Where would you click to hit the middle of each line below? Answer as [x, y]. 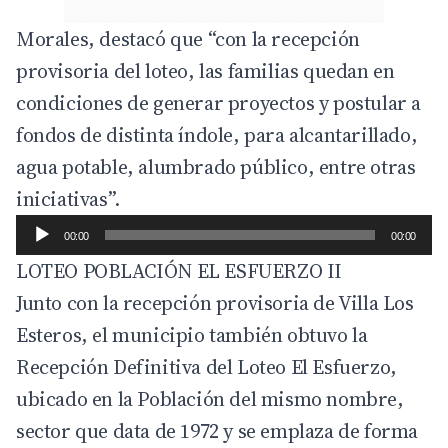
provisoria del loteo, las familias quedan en [205, 71]
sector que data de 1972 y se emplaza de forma [217, 431]
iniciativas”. [68, 199]
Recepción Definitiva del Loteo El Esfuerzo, [206, 367]
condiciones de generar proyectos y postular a [219, 103]
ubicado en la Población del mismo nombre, [210, 399]
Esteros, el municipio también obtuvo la [192, 335]
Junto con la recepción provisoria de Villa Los [215, 303]
